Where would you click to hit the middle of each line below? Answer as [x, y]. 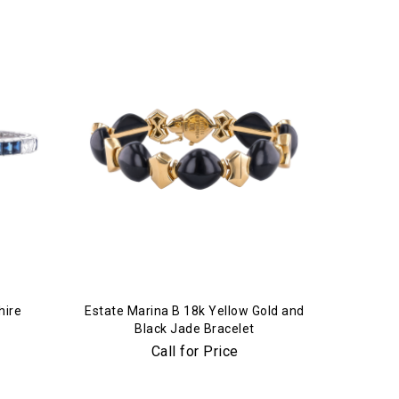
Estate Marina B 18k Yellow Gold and [195, 311]
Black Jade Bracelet [195, 329]
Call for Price [195, 351]
